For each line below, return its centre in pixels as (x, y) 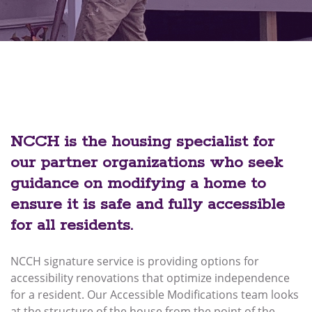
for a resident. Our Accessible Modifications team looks (155, 294)
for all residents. (72, 225)
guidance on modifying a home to (138, 183)
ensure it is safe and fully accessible (148, 204)
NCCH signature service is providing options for (135, 261)
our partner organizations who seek (147, 162)
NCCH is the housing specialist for (142, 141)
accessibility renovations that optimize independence (150, 278)
